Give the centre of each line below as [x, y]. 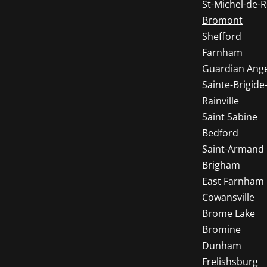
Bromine [221, 229]
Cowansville [228, 197]
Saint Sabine [230, 117]
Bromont [222, 20]
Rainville [221, 101]
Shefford [222, 36]
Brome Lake [229, 213]
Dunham [222, 246]
